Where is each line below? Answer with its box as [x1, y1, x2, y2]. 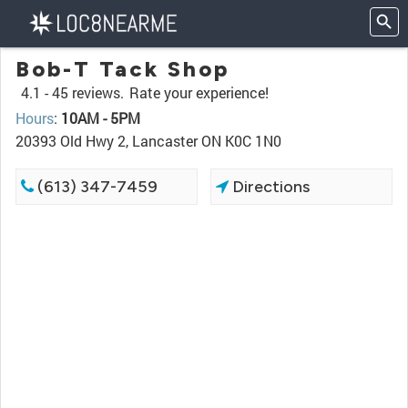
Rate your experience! [129, 83, 269, 102]
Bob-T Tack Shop [15, 56, 229, 82]
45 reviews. [52, 83, 124, 102]
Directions [229, 177, 311, 197]
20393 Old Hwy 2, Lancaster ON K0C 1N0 [15, 131, 281, 150]
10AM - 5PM [61, 108, 140, 127]
